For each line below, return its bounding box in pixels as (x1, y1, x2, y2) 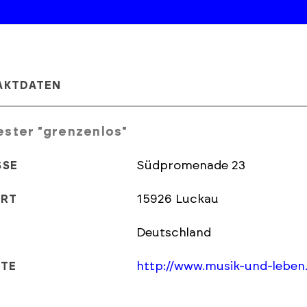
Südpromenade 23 (136, 160, 245, 172)
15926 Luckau (175, 193, 219, 206)
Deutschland (136, 227, 211, 239)
